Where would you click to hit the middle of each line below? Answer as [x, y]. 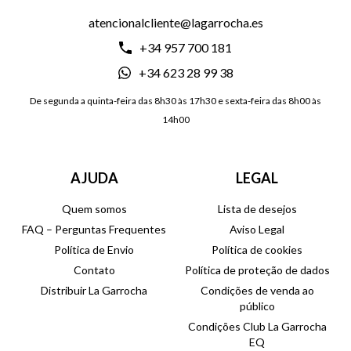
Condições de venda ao [257, 291]
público [257, 306]
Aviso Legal [257, 230]
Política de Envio [94, 250]
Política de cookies [257, 250]
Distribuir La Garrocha [94, 291]
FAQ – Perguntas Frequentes [94, 230]
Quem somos [94, 209]
